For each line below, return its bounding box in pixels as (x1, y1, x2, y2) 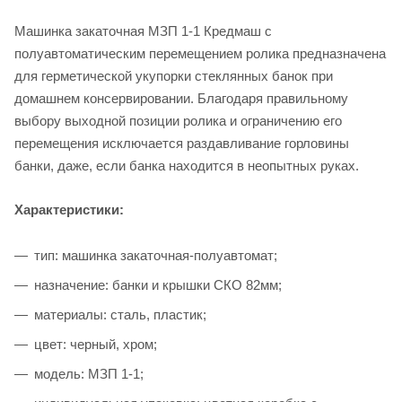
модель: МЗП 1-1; (34, 366, 144, 382)
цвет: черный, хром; (34, 336, 157, 353)
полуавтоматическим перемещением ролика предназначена (14, 45, 386, 61)
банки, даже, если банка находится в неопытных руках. (14, 157, 359, 173)
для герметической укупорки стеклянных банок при (14, 67, 333, 83)
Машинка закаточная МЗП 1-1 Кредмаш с (14, 22, 272, 39)
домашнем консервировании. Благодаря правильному (14, 90, 348, 106)
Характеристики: (14, 202, 124, 218)
